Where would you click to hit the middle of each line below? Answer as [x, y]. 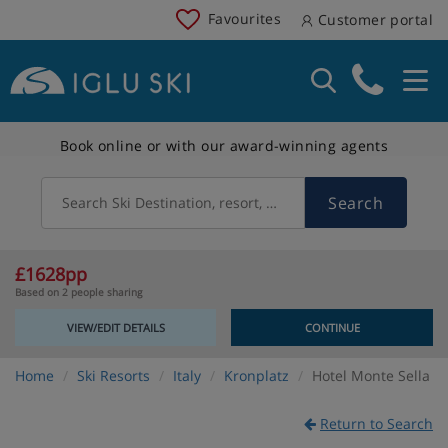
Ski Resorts [113, 375]
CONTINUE [332, 327]
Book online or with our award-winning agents [224, 145]
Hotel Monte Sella [371, 375]
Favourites [245, 18]
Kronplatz [256, 375]
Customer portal [373, 19]
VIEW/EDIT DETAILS [115, 327]
